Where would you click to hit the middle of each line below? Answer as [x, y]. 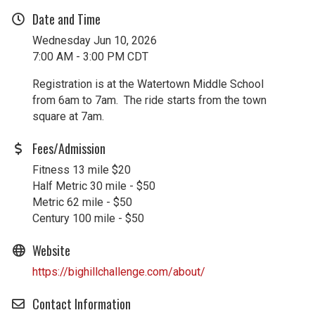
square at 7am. [68, 117]
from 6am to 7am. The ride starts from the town [149, 101]
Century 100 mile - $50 [88, 219]
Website [51, 251]
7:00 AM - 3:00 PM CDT [90, 57]
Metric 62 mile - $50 [82, 202]
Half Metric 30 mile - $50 [94, 186]
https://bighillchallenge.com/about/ [119, 272]
